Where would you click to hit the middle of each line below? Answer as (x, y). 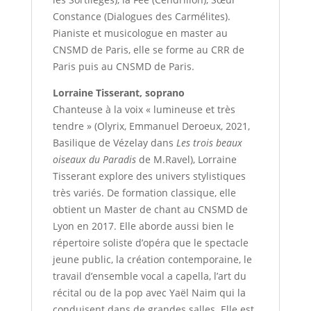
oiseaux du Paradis (94, 160)
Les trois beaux (209, 143)
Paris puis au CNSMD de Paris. (123, 67)
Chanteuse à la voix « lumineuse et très (144, 110)
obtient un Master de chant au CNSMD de (150, 210)
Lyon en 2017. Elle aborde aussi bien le (143, 226)
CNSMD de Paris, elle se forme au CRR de (148, 50)
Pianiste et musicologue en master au (140, 33)
